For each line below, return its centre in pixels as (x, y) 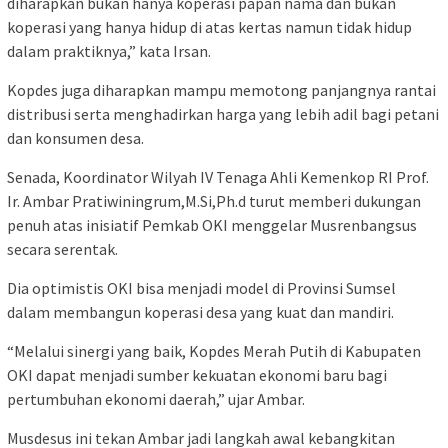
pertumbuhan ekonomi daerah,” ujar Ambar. (156, 398)
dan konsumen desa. (75, 137)
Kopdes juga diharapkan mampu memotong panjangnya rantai (221, 89)
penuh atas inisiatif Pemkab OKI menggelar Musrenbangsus (212, 224)
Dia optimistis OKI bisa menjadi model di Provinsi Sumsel (201, 287)
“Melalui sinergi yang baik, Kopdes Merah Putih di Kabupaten (214, 350)
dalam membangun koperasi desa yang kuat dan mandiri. (200, 311)
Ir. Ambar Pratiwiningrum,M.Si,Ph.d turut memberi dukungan (214, 200)
